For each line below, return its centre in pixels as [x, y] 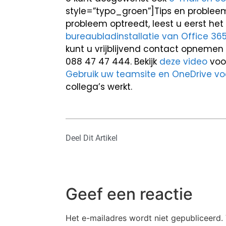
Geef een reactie [129, 194]
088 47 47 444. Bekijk [112, 62]
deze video [183, 62]
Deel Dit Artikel [92, 138]
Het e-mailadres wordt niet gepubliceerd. [144, 218]
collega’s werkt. [99, 87]
